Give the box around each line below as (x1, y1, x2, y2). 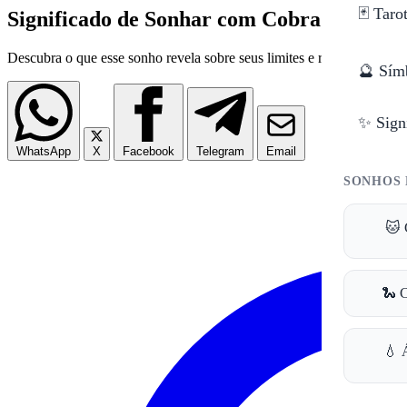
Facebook (123, 144, 174, 159)
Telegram (196, 144, 244, 159)
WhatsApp (16, 144, 71, 159)
